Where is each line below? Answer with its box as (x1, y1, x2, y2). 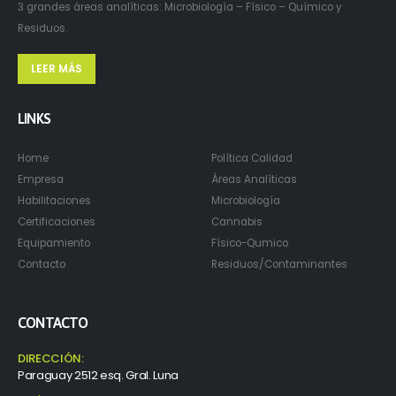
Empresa (18, 172, 64, 187)
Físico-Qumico (211, 236, 288, 251)
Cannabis (211, 215, 263, 230)
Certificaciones (18, 215, 95, 230)
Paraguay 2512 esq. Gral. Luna (18, 367, 179, 385)
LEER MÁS (30, 62, 82, 77)
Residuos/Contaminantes (211, 257, 347, 272)
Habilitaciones (18, 194, 91, 209)
